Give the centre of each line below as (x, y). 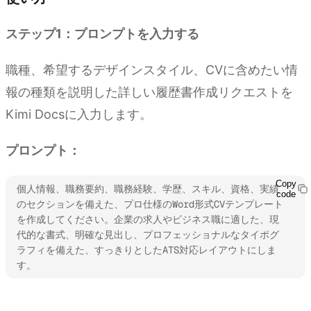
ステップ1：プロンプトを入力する (102, 34)
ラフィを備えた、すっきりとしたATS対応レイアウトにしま (146, 250)
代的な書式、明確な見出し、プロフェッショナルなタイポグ (148, 235)
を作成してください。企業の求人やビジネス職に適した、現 (148, 220)
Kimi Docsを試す (49, 300)
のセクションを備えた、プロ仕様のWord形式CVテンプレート (150, 204)
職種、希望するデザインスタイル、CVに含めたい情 (152, 70)
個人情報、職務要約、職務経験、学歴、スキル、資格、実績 (148, 189)
